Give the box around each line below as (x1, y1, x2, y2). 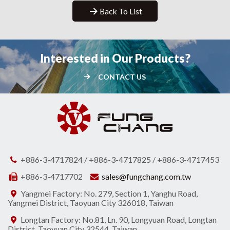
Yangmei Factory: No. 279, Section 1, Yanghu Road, (19, 188, 198, 198)
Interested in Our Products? (40, 51, 190, 66)
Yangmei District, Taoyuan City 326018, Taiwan (8, 197, 174, 207)
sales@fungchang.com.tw (102, 171, 191, 181)
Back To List (99, 6, 142, 16)
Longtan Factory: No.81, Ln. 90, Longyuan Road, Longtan (19, 214, 217, 224)
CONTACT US (98, 72, 146, 82)
